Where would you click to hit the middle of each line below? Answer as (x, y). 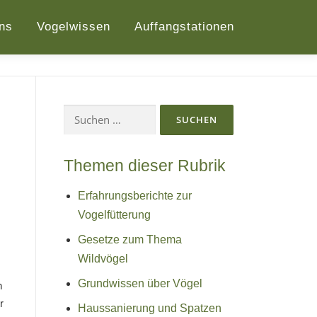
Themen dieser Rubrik (145, 165)
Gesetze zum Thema (130, 239)
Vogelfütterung (114, 214)
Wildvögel (103, 258)
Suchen (81, 112)
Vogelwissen (74, 27)
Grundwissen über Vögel (140, 283)
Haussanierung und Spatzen (150, 308)
